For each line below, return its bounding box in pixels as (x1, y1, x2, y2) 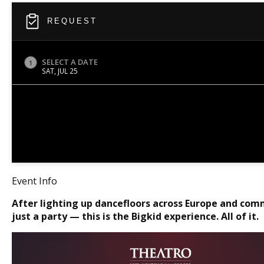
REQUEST (47, 16, 97, 25)
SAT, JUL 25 (42, 66, 78, 75)
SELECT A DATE (42, 57, 98, 67)
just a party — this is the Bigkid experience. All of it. (12, 210, 259, 223)
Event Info (12, 174, 57, 187)
